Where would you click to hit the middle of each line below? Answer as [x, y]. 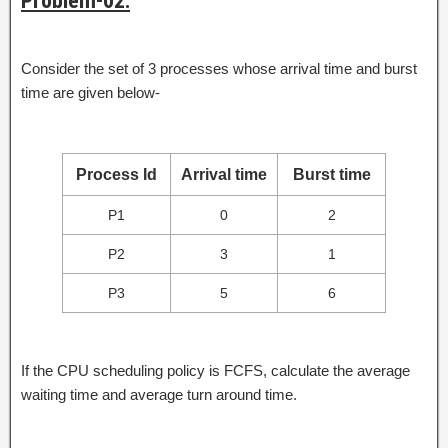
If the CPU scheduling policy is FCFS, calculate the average [215, 371]
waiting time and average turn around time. [159, 395]
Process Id [116, 175]
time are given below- [90, 93]
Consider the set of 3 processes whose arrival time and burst [219, 69]
